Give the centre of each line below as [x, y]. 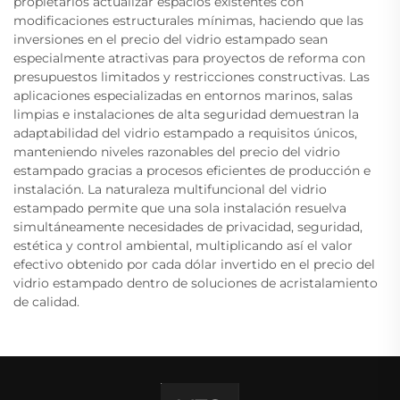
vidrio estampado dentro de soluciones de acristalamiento [196, 283]
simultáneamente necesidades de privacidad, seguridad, [188, 227]
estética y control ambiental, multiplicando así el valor [183, 246]
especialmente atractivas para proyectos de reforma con [189, 58]
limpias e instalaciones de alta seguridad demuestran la [186, 115]
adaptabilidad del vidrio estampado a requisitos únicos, [185, 133]
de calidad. [46, 302]
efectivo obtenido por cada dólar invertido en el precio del [194, 265]
